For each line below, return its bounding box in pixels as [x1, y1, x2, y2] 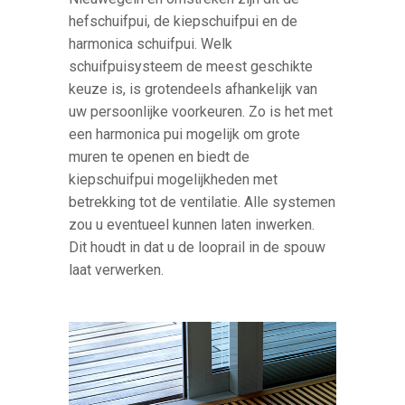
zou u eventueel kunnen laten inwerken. [69, 215, 316, 233]
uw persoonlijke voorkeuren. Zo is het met [69, 102, 334, 120]
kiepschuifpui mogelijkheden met [69, 170, 278, 188]
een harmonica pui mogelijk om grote [69, 125, 301, 143]
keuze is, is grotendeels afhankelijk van [69, 80, 318, 98]
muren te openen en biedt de [69, 147, 250, 165]
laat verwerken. [69, 260, 165, 278]
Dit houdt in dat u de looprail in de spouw [69, 238, 326, 256]
